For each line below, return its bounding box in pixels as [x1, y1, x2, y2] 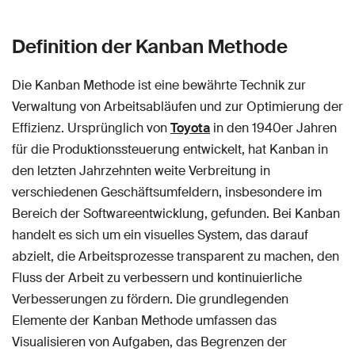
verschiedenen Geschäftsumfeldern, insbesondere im [12, 183, 322, 200]
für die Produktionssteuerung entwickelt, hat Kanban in [12, 140, 328, 158]
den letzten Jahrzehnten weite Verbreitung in [12, 162, 270, 179]
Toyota [170, 119, 210, 136]
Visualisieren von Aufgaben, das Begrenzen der [12, 333, 287, 350]
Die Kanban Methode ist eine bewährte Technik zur [12, 76, 306, 94]
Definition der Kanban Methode [12, 33, 288, 59]
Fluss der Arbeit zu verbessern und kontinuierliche [12, 269, 302, 286]
